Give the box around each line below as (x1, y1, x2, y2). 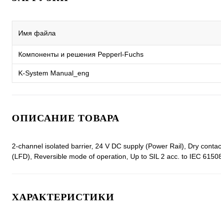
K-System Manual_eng (18, 69, 89, 77)
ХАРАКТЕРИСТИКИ (12, 191, 114, 202)
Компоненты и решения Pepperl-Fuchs (18, 50, 144, 58)
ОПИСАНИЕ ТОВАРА (12, 112, 119, 123)
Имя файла (18, 29, 56, 37)
